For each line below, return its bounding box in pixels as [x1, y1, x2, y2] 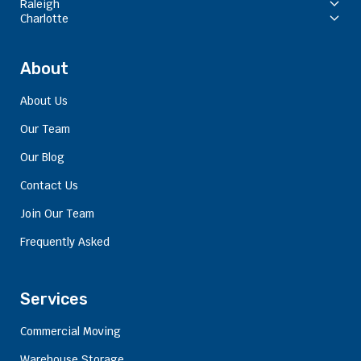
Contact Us [20, 177, 79, 193]
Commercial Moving [20, 323, 122, 338]
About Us [20, 93, 68, 108]
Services [20, 288, 89, 309]
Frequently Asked [20, 234, 110, 249]
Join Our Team [20, 205, 95, 221]
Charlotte [20, 10, 69, 26]
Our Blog [20, 149, 65, 164]
